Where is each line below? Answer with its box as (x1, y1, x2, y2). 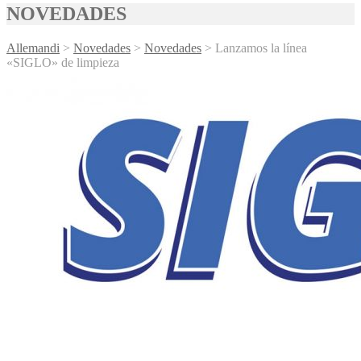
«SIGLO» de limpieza (6, 56, 119, 69)
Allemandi (6, 41, 60, 55)
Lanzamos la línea (215, 41, 307, 55)
